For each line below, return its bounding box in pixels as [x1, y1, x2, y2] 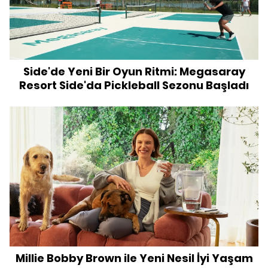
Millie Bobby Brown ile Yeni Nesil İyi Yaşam [15, 250, 253, 266]
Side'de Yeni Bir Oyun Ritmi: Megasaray [23, 63, 245, 79]
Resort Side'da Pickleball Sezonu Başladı [19, 77, 249, 93]
